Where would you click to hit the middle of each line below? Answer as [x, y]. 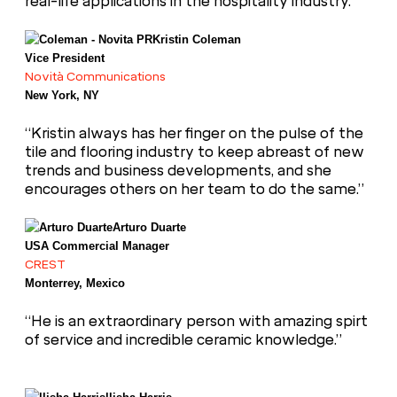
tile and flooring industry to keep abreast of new [195, 152]
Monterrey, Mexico [75, 284]
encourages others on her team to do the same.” [195, 190]
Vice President [65, 58]
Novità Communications [95, 76]
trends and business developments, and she [178, 171]
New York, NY [62, 95]
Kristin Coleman [197, 39]
